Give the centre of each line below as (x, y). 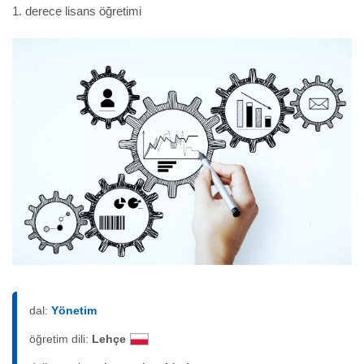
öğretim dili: (61, 338)
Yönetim (74, 310)
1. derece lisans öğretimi (77, 11)
